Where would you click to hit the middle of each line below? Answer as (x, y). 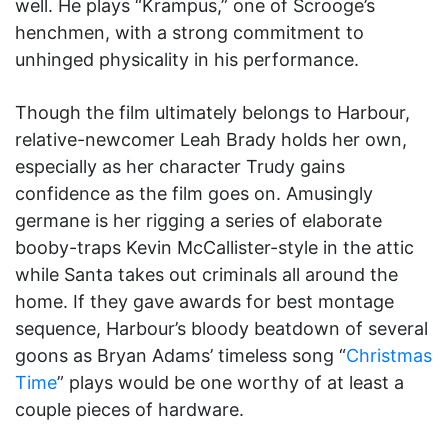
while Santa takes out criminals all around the (206, 275)
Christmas (389, 356)
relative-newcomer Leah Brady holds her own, (211, 140)
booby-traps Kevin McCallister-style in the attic (214, 248)
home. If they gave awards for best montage (204, 302)
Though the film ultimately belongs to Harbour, (212, 113)
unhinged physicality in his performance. (187, 60)
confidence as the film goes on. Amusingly (194, 194)
